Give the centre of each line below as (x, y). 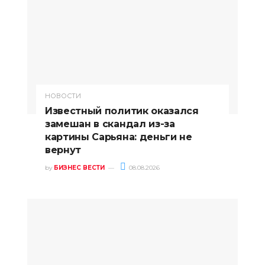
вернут (63, 150)
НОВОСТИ (63, 96)
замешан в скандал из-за (110, 124)
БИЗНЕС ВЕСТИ (79, 167)
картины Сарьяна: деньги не (119, 137)
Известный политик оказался (122, 111)
